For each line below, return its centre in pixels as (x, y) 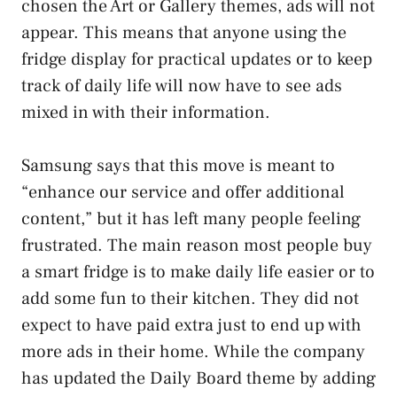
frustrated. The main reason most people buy (197, 245)
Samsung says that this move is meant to (178, 165)
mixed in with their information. (146, 112)
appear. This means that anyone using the (184, 32)
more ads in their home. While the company (193, 351)
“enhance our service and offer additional (183, 192)
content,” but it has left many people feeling (191, 218)
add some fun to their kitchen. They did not (190, 298)
